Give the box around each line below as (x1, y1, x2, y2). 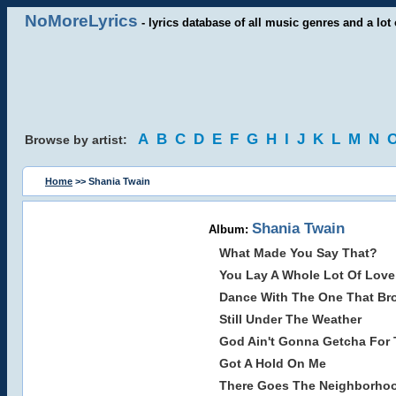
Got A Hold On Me (218, 356, 326, 370)
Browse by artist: (25, 133, 138, 147)
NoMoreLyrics (25, 11, 138, 30)
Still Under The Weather (218, 312, 362, 326)
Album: (208, 223, 252, 236)
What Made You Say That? (218, 246, 377, 260)
